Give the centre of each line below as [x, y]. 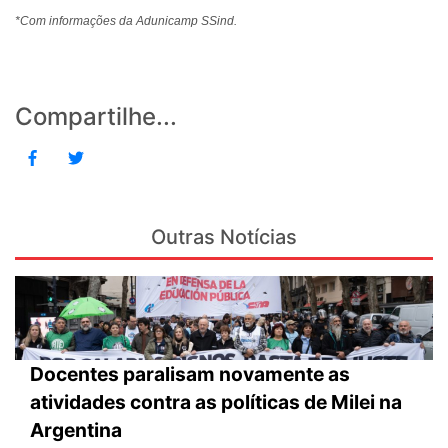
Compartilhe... [96, 117]
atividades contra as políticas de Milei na [216, 401]
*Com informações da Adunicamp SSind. [126, 21]
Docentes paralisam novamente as [190, 373]
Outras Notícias [224, 237]
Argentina [76, 429]
